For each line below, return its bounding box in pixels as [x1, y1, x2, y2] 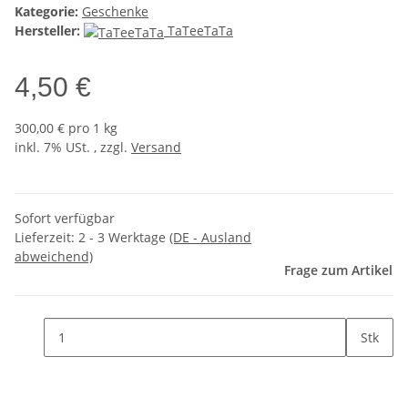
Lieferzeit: [15, 229, 78, 246]
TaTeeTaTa [168, 22, 233, 40]
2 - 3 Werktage [78, 229, 169, 246]
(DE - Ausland [169, 229, 251, 246]
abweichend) [15, 248, 93, 265]
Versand [131, 138, 181, 156]
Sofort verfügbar [15, 209, 115, 227]
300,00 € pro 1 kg [15, 119, 117, 137]
